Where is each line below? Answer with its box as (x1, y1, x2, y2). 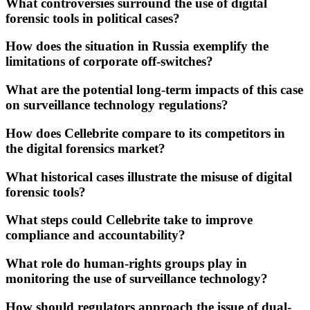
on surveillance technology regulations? (6, 98, 228, 113)
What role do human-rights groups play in (6, 255, 247, 271)
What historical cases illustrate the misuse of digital (6, 169, 292, 184)
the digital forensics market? (6, 140, 165, 156)
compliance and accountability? (6, 228, 185, 243)
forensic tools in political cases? (6, 10, 180, 26)
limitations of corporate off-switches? (6, 54, 213, 69)
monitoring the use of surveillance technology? (6, 271, 268, 286)
